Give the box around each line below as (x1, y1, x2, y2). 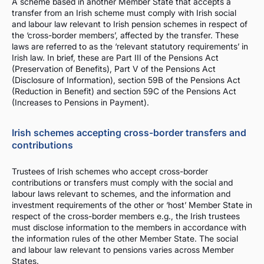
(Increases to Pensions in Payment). (12, 97, 149, 107)
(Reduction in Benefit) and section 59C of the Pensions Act (12, 86, 236, 96)
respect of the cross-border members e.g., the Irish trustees (12, 211, 240, 221)
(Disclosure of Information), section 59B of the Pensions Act (12, 75, 240, 85)
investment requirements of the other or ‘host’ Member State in (12, 200, 252, 210)
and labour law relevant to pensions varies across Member (12, 245, 234, 255)
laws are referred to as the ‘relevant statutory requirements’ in (12, 41, 248, 51)
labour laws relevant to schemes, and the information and (12, 189, 230, 199)
